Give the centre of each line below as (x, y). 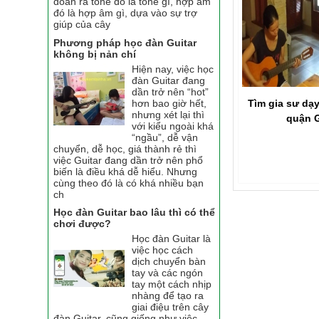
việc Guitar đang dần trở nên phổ (129, 160)
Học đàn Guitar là (172, 239)
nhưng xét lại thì (168, 114)
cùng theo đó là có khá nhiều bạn (129, 183)
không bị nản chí (95, 54)
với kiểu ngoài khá (173, 126)
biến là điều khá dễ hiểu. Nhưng (126, 171)
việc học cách (163, 250)
